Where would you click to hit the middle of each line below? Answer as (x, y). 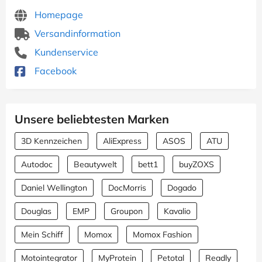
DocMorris (127, 188)
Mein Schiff (42, 235)
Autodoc (37, 164)
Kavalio (177, 211)
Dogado (182, 188)
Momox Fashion (162, 235)
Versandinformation (76, 33)
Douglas (36, 211)
